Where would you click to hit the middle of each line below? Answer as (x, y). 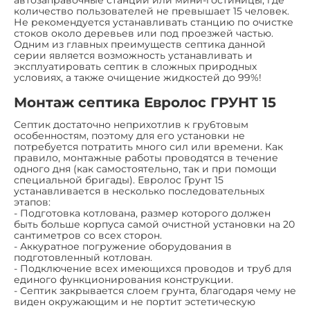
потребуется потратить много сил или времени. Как (148, 147)
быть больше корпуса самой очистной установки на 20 (154, 224)
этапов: (32, 202)
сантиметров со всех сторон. (88, 235)
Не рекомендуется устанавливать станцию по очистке (154, 22)
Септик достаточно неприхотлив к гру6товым (131, 125)
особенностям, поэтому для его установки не (129, 136)
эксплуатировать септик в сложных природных (135, 66)
